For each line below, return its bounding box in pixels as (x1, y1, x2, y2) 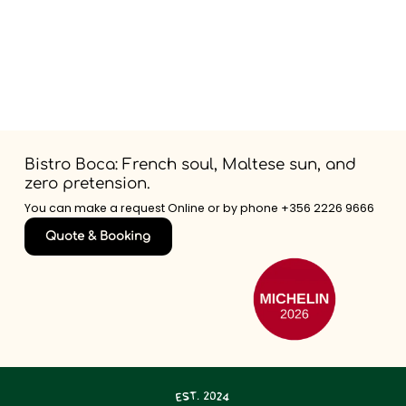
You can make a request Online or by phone (24, 200, 281, 217)
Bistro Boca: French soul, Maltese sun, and (24, 156, 356, 174)
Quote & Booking (45, 229, 151, 244)
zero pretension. (24, 175, 150, 193)
